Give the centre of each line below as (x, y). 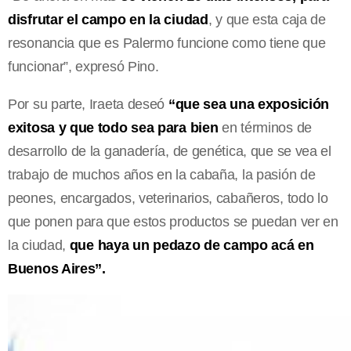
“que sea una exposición (247, 104)
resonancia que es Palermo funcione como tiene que (167, 43)
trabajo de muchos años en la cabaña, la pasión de (162, 174)
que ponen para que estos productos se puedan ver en (173, 221)
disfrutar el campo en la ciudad (108, 19)
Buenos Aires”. (57, 268)
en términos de (265, 127)
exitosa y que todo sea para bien (113, 127)
